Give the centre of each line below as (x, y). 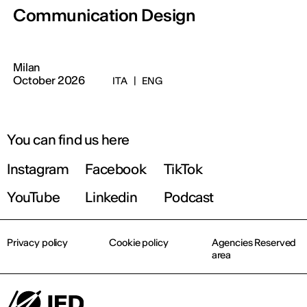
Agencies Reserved (254, 243)
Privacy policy (38, 243)
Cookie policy (139, 243)
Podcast (189, 197)
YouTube (34, 197)
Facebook (116, 169)
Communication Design (105, 16)
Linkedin (111, 197)
